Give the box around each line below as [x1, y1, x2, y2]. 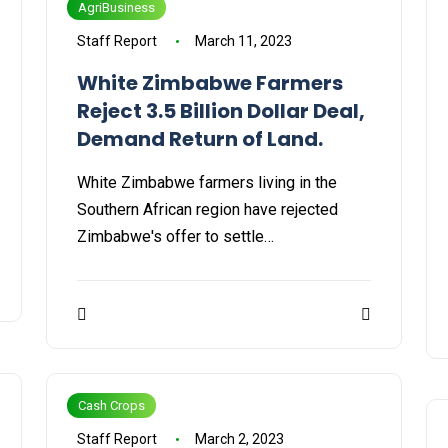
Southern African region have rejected [77, 200, 338, 220]
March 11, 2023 [194, 33, 292, 50]
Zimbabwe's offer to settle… [77, 227, 274, 247]
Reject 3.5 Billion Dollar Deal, [77, 97, 365, 126]
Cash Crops [78, 398, 145, 414]
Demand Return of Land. [77, 125, 323, 154]
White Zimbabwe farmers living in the [77, 173, 337, 193]
